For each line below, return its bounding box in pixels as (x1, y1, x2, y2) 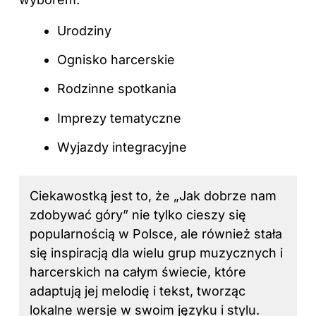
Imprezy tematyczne (57, 110, 181, 126)
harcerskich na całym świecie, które (30, 265, 246, 280)
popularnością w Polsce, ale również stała (30, 226, 282, 242)
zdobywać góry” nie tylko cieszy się (30, 207, 246, 223)
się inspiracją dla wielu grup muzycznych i (30, 245, 283, 261)
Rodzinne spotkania (57, 81, 176, 97)
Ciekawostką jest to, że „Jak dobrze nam (30, 188, 276, 204)
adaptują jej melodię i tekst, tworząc (30, 284, 245, 299)
